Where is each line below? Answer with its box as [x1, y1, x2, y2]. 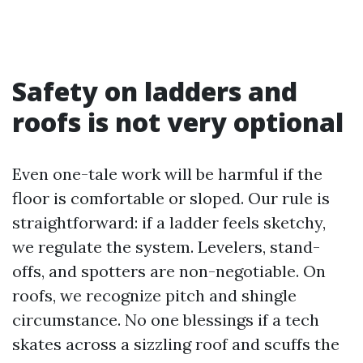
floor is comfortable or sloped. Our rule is [12, 187, 330, 208]
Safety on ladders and [12, 73, 297, 109]
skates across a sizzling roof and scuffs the [12, 333, 340, 354]
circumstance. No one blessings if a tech [12, 309, 319, 330]
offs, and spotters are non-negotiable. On [12, 260, 326, 281]
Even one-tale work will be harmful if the [12, 163, 322, 184]
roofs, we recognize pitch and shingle [12, 284, 297, 305]
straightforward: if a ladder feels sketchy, [12, 211, 326, 233]
